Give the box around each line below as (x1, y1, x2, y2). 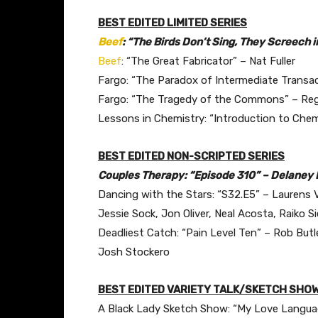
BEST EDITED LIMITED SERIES (98, 16, 247, 29)
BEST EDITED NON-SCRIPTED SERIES (98, 149, 285, 163)
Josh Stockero (98, 245, 170, 258)
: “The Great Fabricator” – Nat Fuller (121, 54, 295, 67)
